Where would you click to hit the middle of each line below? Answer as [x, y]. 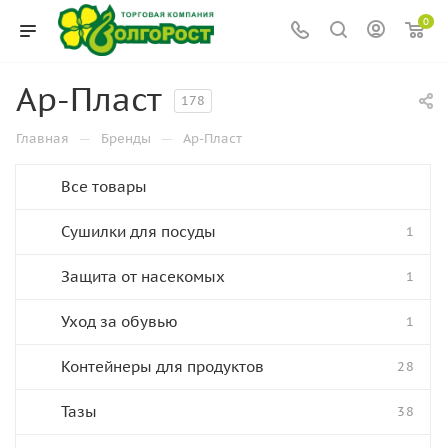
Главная [42, 138]
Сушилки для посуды [138, 231]
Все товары [104, 186]
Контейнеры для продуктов [162, 366]
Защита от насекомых [143, 276]
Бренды [126, 138]
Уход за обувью [119, 321]
